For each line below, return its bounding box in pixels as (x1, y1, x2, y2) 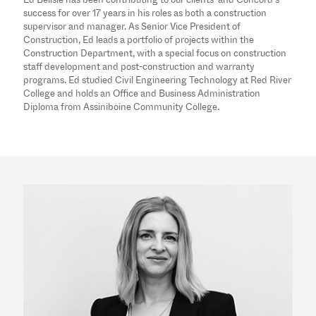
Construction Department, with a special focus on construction (23, 46, 286, 60)
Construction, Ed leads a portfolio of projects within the (23, 32, 254, 47)
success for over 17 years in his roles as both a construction (23, 6, 267, 20)
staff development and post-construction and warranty (23, 59, 255, 73)
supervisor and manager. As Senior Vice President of (23, 19, 241, 33)
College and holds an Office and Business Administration (23, 86, 260, 100)
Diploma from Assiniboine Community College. (23, 99, 219, 114)
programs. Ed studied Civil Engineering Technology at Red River (23, 73, 291, 87)
